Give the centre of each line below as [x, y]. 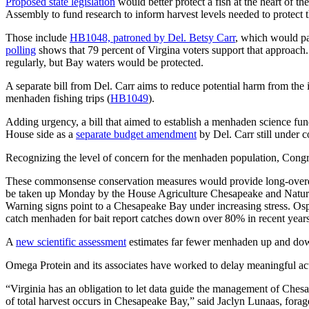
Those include [38, 38]
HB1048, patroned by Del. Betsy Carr [152, 38]
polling [21, 50]
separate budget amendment [136, 134]
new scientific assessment [71, 242]
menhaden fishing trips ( [58, 99]
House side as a [41, 134]
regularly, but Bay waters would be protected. [104, 63]
